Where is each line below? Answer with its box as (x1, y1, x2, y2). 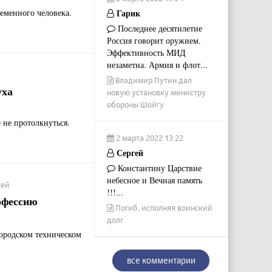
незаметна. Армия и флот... (106, 59, 208, 70)
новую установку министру (106, 87, 206, 97)
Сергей (114, 146, 143, 159)
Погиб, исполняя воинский (113, 203, 212, 212)
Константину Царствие (115, 162, 202, 174)
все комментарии (126, 255, 195, 265)
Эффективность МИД (106, 47, 186, 58)
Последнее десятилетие (115, 22, 202, 34)
